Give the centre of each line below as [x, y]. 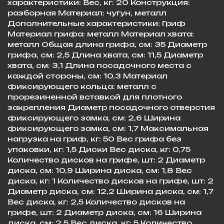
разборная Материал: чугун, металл [87, 12]
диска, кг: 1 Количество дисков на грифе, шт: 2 [110, 180]
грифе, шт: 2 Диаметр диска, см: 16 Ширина [104, 212]
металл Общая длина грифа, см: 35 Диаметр [107, 44]
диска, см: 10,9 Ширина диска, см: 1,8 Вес [100, 170]
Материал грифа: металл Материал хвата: [101, 33]
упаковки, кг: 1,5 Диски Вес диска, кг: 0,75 [99, 149]
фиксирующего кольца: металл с [82, 86]
